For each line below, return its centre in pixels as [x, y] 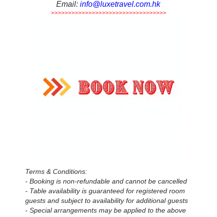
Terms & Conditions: [56, 172]
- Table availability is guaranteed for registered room [105, 191]
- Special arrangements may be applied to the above [106, 210]
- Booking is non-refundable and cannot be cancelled [106, 181]
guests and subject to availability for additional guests [107, 201]
